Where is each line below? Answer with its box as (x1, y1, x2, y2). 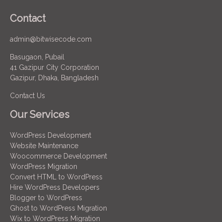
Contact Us (10, 91, 45, 100)
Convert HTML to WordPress (10, 172, 103, 181)
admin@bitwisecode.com (10, 35, 92, 43)
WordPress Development (10, 131, 91, 139)
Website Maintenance (10, 141, 78, 150)
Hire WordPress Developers (10, 183, 100, 191)
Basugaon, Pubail (10, 53, 64, 61)
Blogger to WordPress (10, 193, 82, 202)
